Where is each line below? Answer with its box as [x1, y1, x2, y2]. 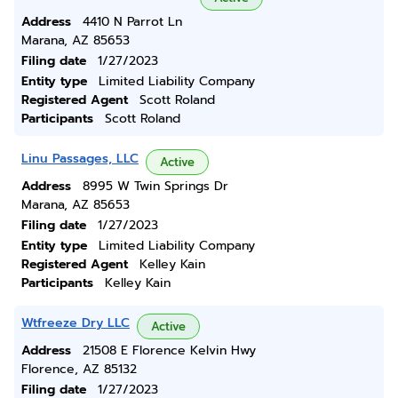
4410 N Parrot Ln [83, 12, 182, 31]
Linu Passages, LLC [21, 149, 139, 168]
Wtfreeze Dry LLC [21, 314, 130, 332]
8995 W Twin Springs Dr [83, 177, 228, 195]
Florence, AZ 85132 [21, 360, 137, 378]
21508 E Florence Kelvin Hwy [83, 341, 256, 360]
